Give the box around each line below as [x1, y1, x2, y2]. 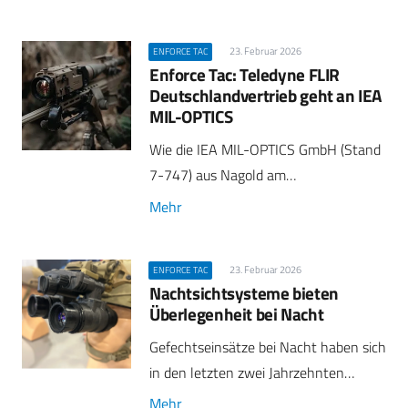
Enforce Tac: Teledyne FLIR [149, 61, 341, 88]
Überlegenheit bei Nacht [149, 300, 324, 327]
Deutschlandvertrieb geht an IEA [149, 82, 382, 109]
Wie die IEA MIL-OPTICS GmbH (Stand [149, 138, 381, 161]
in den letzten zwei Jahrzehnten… [149, 362, 354, 383]
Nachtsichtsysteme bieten [149, 279, 339, 306]
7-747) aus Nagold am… [149, 164, 296, 187]
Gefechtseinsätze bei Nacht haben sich [149, 336, 386, 358]
